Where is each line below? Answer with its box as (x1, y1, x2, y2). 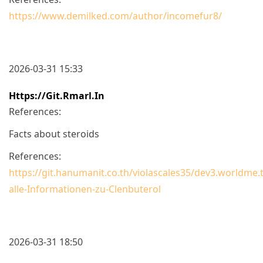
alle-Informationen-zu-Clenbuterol (9, 182, 161, 195)
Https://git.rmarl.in (9, 89, 104, 102)
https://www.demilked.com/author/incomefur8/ (9, 9, 222, 22)
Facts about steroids (9, 127, 99, 140)
